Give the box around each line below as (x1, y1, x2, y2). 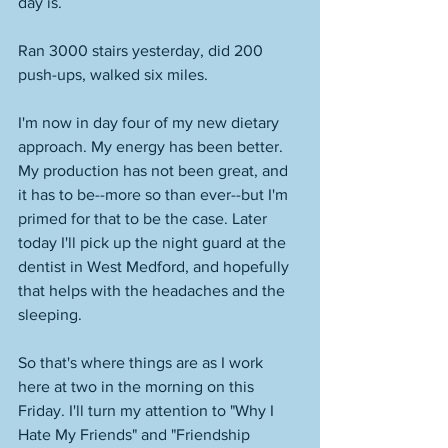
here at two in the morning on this (18, 378, 258, 395)
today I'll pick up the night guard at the (18, 234, 290, 251)
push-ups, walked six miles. (18, 66, 212, 83)
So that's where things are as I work (18, 354, 267, 371)
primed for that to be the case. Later (18, 210, 271, 227)
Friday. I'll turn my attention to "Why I (18, 402, 278, 419)
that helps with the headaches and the (18, 282, 289, 299)
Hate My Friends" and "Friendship (18, 426, 254, 443)
